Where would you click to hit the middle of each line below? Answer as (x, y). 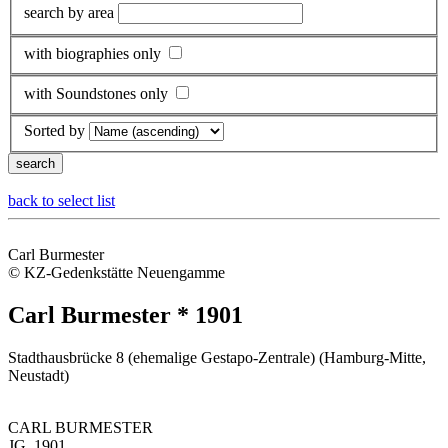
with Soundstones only (96, 93)
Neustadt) (38, 376)
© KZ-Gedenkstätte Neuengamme (116, 273)
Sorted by (54, 131)
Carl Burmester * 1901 (125, 315)
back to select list (61, 201)
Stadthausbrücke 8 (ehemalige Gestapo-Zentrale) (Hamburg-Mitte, (217, 358)
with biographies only (92, 54)
